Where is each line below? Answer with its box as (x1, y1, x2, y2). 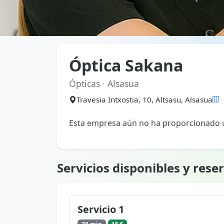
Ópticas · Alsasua (69, 77, 139, 89)
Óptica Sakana (69, 54, 183, 76)
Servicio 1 (77, 202, 124, 216)
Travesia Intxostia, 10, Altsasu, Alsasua (76, 94, 212, 104)
